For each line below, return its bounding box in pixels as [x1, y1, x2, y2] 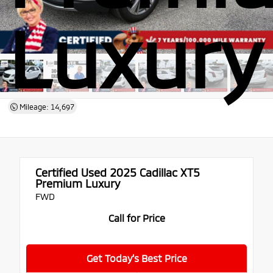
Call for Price [108, 211, 165, 224]
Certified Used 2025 [35, 165, 136, 179]
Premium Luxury [35, 176, 120, 190]
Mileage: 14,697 [17, 102, 74, 111]
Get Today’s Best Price [86, 252, 187, 264]
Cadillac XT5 [136, 165, 200, 179]
